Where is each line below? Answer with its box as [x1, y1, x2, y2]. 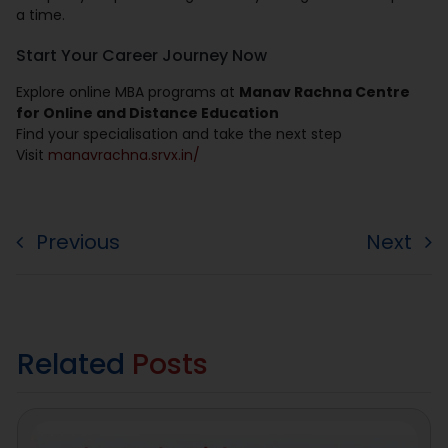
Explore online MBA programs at [16, 82, 240, 103]
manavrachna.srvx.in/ [48, 145, 201, 166]
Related [17, 343, 132, 384]
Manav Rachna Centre [239, 82, 411, 103]
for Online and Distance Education [16, 103, 280, 124]
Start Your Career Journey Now [16, 44, 268, 68]
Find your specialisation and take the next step [16, 124, 343, 145]
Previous [36, 228, 121, 257]
